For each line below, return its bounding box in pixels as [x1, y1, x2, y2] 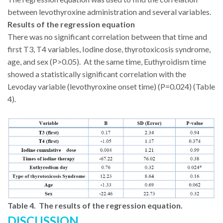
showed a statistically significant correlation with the [7, 69, 186, 79]
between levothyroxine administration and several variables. [7, 7, 211, 17]
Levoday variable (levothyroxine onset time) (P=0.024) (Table [7, 82, 215, 92]
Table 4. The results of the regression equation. [7, 200, 183, 210]
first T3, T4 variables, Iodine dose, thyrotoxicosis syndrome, [7, 44, 211, 54]
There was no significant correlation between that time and [7, 32, 207, 42]
